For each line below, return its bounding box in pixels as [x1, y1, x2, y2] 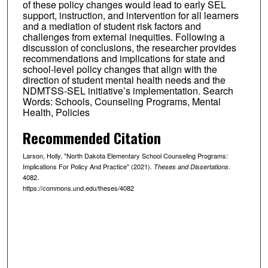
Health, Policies [22, 105, 90, 119]
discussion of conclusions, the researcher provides [22, 40, 236, 54]
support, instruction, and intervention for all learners [22, 8, 239, 22]
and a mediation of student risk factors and [22, 19, 201, 33]
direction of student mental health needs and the [22, 72, 226, 87]
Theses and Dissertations [153, 162, 229, 172]
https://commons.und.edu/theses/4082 [22, 183, 134, 193]
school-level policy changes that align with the [22, 62, 217, 76]
